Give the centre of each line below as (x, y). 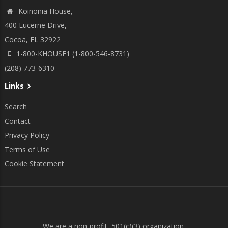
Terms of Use (27, 150)
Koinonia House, (45, 11)
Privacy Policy (27, 135)
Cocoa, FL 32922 (33, 40)
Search (16, 107)
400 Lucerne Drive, (36, 25)
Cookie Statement (34, 164)
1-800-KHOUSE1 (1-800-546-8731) (73, 54)
